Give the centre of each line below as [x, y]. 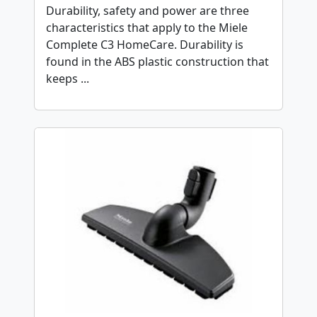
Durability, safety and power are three [148, 10]
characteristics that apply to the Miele [147, 27]
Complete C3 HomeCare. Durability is [145, 44]
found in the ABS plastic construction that [157, 61]
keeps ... [68, 78]
